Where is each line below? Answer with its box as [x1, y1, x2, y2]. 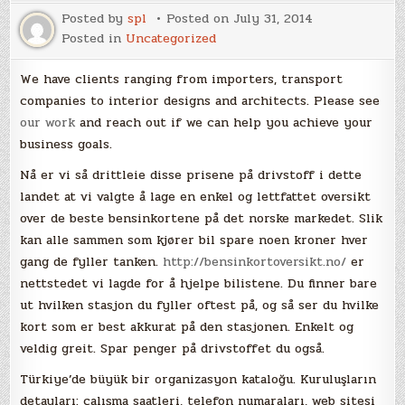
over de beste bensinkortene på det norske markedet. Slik [20, 208, 383, 228]
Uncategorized [126, 28, 217, 48]
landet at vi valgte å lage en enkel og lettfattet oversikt [20, 186, 372, 206]
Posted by [61, 8, 128, 28]
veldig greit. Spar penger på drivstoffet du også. [20, 338, 325, 358]
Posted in [61, 28, 127, 48]
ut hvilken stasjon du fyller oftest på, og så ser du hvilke [20, 295, 380, 315]
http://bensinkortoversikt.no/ [163, 251, 347, 271]
